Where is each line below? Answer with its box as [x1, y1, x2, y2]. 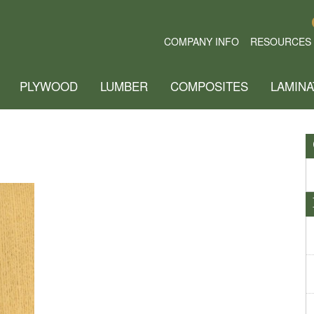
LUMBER [100, 77, 148, 95]
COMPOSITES [170, 77, 248, 95]
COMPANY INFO [164, 34, 239, 48]
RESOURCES [250, 34, 311, 48]
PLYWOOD [20, 77, 78, 95]
